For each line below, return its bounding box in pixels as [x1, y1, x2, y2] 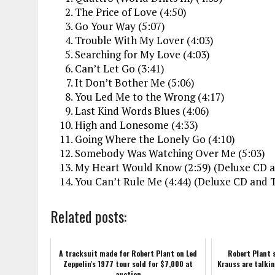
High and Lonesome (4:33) [75, 117, 198, 132]
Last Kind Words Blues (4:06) [75, 103, 209, 118]
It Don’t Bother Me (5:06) [75, 75, 195, 90]
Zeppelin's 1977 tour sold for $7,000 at [63, 258, 193, 269]
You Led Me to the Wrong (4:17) [75, 89, 225, 104]
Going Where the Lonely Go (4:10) [75, 131, 235, 146]
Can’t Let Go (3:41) [75, 61, 165, 76]
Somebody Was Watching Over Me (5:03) [75, 145, 265, 160]
